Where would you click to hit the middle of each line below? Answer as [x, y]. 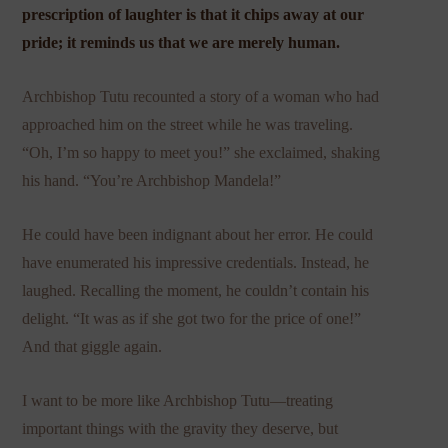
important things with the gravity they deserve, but [180, 428]
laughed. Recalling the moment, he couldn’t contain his [196, 290]
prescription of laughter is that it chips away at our [193, 14]
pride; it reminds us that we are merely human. [181, 42]
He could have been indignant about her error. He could [198, 234]
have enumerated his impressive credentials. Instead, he [196, 262]
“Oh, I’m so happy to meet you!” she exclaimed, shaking [201, 152]
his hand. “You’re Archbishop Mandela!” [152, 180]
